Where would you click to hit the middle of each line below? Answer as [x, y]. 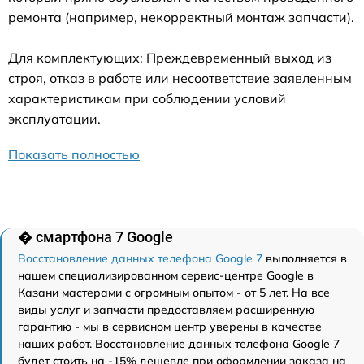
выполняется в [305, 259]
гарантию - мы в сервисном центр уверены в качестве [170, 327]
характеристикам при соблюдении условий [147, 99]
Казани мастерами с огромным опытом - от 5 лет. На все [174, 293]
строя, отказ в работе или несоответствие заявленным [180, 78]
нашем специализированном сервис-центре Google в [166, 276]
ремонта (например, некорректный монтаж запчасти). [181, 17]
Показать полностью [74, 155]
